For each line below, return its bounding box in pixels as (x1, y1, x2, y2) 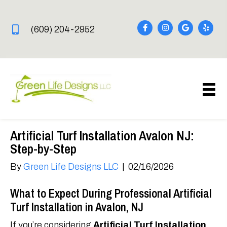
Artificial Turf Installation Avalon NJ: (10, 127, 194, 145)
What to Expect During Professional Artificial (10, 185, 212, 202)
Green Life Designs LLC (23, 162, 119, 172)
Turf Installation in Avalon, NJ (10, 199, 143, 215)
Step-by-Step (10, 140, 77, 158)
